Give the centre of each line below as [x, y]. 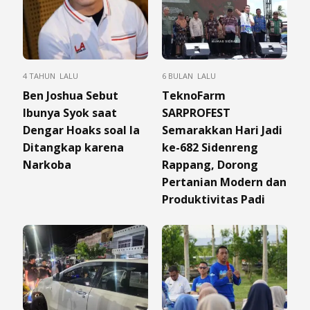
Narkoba [47, 164]
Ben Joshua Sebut [71, 95]
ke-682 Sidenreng [210, 147]
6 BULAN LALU [189, 75]
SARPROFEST [196, 112]
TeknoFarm [194, 95]
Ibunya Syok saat [70, 112]
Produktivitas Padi [213, 199]
